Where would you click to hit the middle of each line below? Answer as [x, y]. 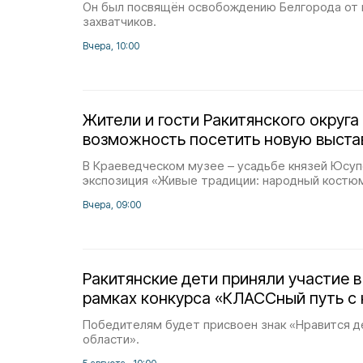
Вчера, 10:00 [111, 46]
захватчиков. [120, 21]
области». [111, 339]
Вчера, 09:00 [112, 205]
